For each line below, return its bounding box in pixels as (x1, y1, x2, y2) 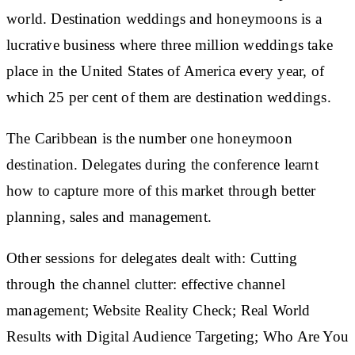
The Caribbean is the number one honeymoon (6, 129, 292, 147)
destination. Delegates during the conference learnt (6, 155, 319, 173)
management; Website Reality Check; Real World (6, 301, 311, 319)
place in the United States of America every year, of (6, 62, 324, 79)
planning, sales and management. (6, 208, 212, 225)
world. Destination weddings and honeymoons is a (6, 10, 322, 27)
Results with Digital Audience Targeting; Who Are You (6, 327, 349, 345)
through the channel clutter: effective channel (6, 275, 285, 292)
